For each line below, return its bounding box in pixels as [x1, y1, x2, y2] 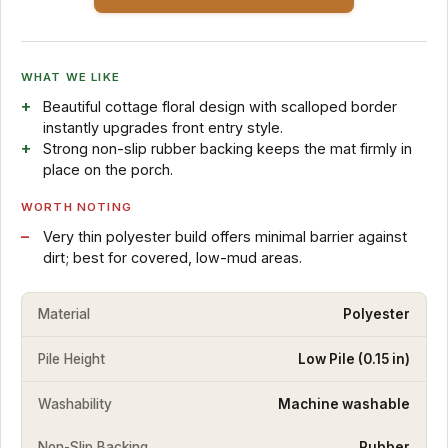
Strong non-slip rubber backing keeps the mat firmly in [42, 139, 412, 157]
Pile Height [38, 350, 105, 367]
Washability [38, 395, 112, 412]
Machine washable [278, 395, 410, 412]
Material [38, 305, 90, 322]
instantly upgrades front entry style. [42, 118, 283, 136]
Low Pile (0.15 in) [298, 350, 410, 367]
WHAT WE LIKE [21, 69, 120, 84]
